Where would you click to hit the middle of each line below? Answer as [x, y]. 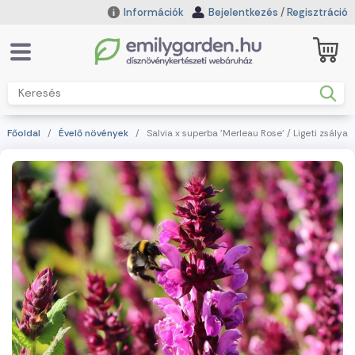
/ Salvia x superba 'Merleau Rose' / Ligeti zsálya [240, 133]
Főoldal [23, 133]
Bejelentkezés [244, 12]
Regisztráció [318, 12]
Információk [153, 12]
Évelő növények [93, 133]
